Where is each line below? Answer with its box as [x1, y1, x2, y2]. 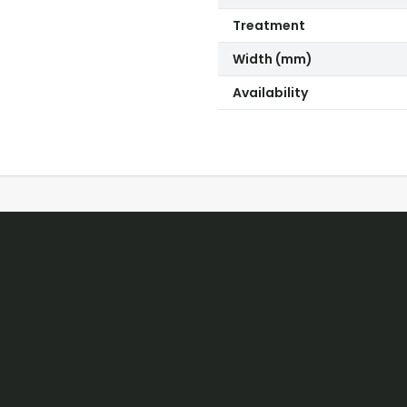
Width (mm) [233, 50, 313, 68]
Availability [233, 84, 308, 102]
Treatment [233, 16, 305, 35]
